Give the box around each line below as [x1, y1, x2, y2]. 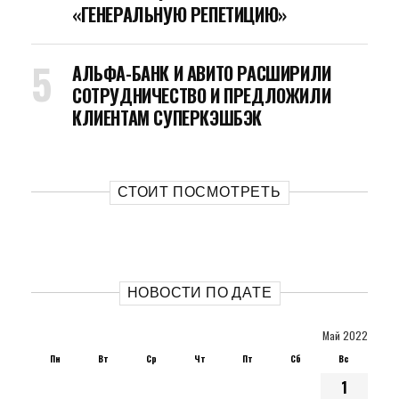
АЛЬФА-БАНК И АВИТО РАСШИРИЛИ [72, 60, 331, 86]
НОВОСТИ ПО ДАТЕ [126, 284, 273, 301]
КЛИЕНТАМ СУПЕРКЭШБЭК [72, 104, 262, 131]
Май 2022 [322, 328, 368, 343]
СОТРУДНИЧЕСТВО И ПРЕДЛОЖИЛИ [72, 82, 331, 109]
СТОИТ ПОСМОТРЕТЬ [118, 183, 281, 200]
